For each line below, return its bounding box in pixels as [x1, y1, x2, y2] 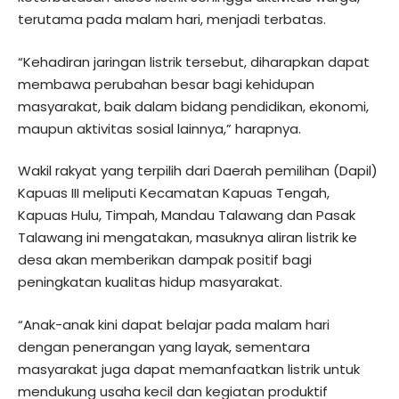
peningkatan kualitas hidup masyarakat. [18, 273, 282, 291]
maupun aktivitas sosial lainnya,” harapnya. [18, 118, 301, 138]
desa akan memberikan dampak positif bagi [18, 250, 312, 269]
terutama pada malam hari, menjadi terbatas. [18, 10, 326, 28]
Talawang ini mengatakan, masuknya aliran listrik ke [18, 228, 357, 247]
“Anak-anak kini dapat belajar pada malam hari [18, 314, 330, 334]
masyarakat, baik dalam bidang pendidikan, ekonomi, [18, 96, 369, 116]
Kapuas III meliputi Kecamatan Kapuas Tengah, [18, 183, 330, 202]
